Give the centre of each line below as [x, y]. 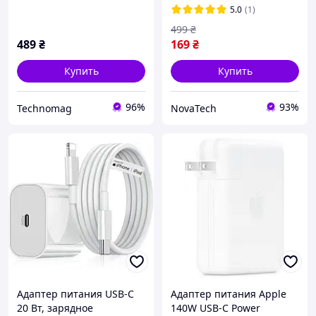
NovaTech [194, 108]
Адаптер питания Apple [229, 294]
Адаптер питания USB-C [75, 294]
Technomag [44, 108]
